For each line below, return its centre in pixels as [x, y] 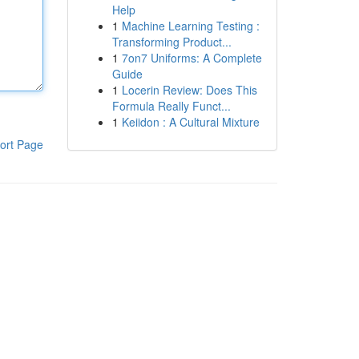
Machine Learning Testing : [190, 26]
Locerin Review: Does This [189, 90]
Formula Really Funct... [171, 106]
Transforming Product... [171, 42]
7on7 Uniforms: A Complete [192, 58]
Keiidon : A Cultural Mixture [190, 122]
